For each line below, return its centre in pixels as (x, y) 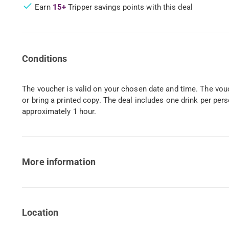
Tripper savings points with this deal (129, 7)
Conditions (45, 58)
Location (40, 213)
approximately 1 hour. (59, 112)
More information (59, 162)
